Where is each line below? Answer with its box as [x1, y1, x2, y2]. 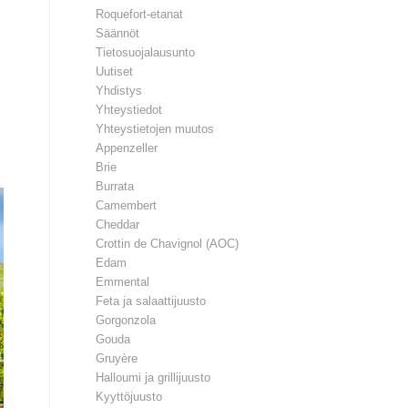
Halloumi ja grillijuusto [96, 371, 211, 384]
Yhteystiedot [96, 103, 163, 117]
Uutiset [96, 65, 134, 78]
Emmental [96, 275, 150, 289]
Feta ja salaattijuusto [96, 294, 207, 308]
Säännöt [96, 26, 140, 40]
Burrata [96, 179, 135, 193]
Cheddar [96, 218, 140, 231]
